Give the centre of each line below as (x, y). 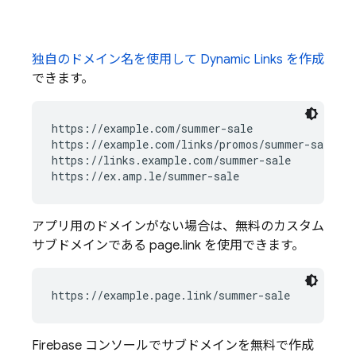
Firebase (57, 346)
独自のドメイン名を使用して (116, 60)
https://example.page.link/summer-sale (171, 295)
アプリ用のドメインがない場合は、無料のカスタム (178, 226)
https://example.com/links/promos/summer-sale (194, 144)
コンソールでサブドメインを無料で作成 (198, 346)
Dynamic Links (242, 60)
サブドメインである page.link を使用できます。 (168, 246)
